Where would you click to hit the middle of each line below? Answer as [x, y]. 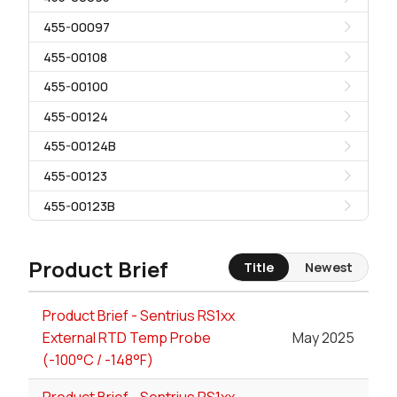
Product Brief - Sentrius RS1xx [139, 316]
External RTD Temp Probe [127, 338]
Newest [328, 267]
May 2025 [323, 338]
